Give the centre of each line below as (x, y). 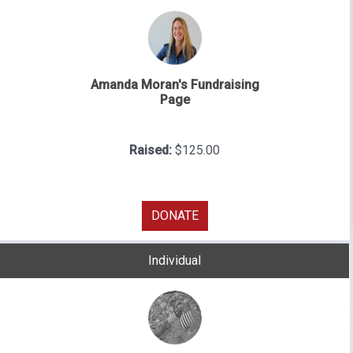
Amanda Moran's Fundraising (175, 84)
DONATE (175, 215)
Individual (175, 261)
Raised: (152, 150)
